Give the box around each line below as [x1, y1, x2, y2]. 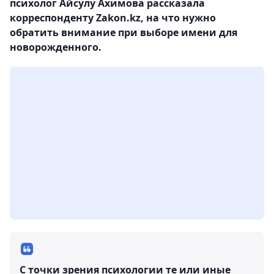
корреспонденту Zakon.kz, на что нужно [10, 10, 216, 24]
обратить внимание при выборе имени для [10, 25, 237, 39]
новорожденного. [10, 40, 102, 54]
